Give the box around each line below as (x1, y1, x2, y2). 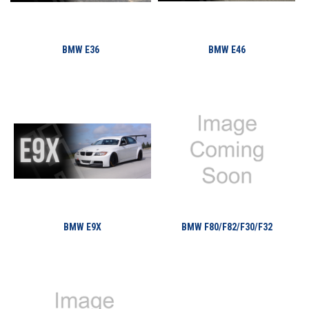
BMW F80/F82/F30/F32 (181, 221, 272, 232)
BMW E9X (63, 221, 101, 232)
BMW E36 (62, 44, 99, 55)
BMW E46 (208, 44, 246, 55)
